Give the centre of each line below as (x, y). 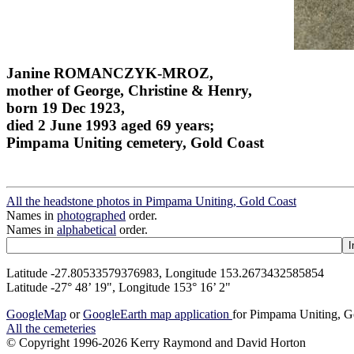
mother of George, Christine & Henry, (129, 90)
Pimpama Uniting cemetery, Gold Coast (135, 142)
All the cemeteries (51, 329)
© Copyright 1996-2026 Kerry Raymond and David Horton (156, 343)
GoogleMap (36, 314)
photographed (91, 216)
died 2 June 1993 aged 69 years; (110, 125)
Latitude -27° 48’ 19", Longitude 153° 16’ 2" (119, 288)
